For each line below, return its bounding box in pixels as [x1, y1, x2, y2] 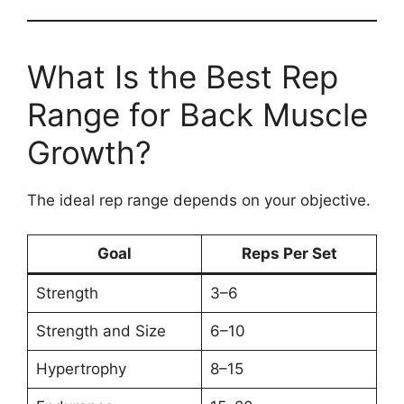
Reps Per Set [241, 244, 337, 263]
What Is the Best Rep [27, 57, 338, 96]
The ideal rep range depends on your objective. [27, 190, 371, 209]
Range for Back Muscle [27, 95, 368, 133]
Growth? [27, 133, 151, 171]
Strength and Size [35, 322, 166, 341]
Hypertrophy [35, 360, 126, 379]
